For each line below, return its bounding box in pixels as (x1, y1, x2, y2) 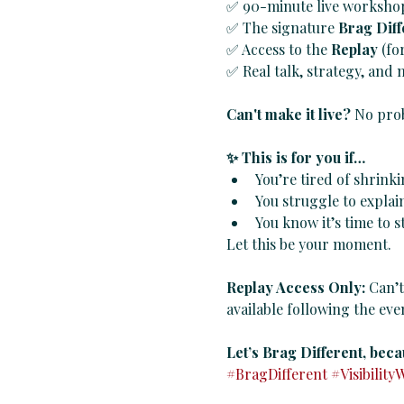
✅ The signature (225, 18, 338, 38)
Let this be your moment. (225, 234, 391, 254)
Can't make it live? (225, 105, 351, 124)
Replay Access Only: (225, 278, 369, 298)
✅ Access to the (225, 40, 331, 60)
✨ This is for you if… (225, 148, 365, 168)
